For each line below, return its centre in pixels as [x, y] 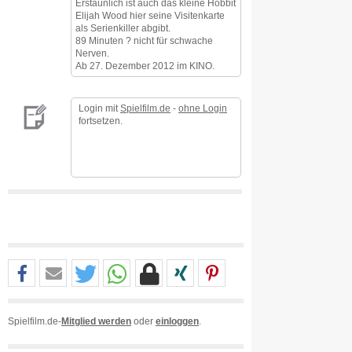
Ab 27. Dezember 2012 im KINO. [145, 66]
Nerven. [92, 53]
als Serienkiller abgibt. [123, 28]
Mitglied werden [96, 321]
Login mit [99, 108]
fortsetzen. [101, 121]
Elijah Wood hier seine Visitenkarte [150, 15]
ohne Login [203, 108]
